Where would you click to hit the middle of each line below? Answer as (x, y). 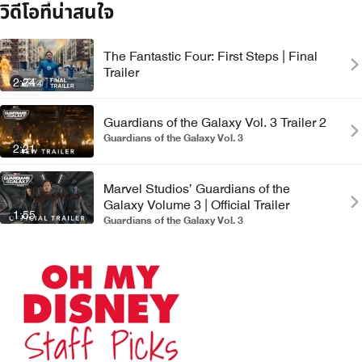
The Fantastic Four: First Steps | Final (210, 56)
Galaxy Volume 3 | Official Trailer (196, 206)
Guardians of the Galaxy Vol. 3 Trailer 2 (215, 122)
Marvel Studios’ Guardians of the (197, 189)
